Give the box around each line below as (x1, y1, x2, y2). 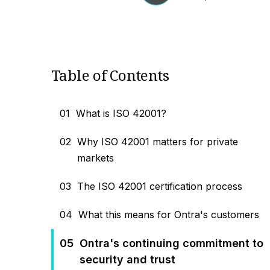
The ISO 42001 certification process (77, 180, 242, 192)
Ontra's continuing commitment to (79, 237, 263, 250)
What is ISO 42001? (75, 107, 166, 119)
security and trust (79, 253, 175, 266)
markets (77, 152, 114, 164)
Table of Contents (51, 65, 169, 85)
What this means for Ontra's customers (78, 209, 259, 221)
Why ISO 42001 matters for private (77, 136, 238, 148)
